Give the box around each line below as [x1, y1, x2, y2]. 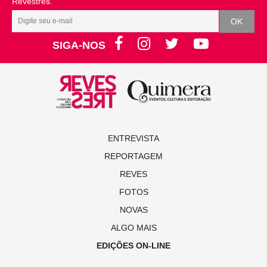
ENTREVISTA [108, 133, 159, 144]
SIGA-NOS [52, 39, 108, 52]
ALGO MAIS [110, 223, 157, 233]
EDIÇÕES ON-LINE [97, 241, 170, 251]
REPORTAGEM [104, 151, 163, 162]
